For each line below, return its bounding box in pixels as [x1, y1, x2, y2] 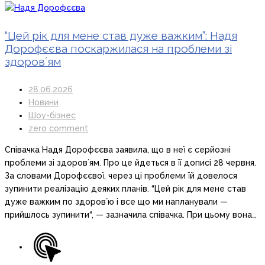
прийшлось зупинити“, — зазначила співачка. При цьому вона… [5, 210, 256, 220]
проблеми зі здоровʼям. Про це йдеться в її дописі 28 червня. [5, 158, 256, 168]
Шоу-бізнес [28, 111, 76, 121]
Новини [28, 98, 59, 108]
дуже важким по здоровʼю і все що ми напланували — [5, 197, 228, 207]
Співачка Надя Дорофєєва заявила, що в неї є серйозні [5, 145, 231, 155]
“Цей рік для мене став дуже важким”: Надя [5, 29, 237, 43]
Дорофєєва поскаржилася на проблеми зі [5, 42, 232, 56]
